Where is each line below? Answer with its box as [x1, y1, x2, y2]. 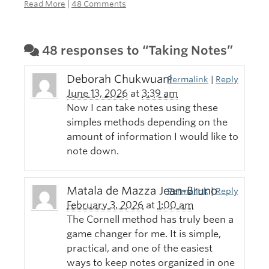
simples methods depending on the [67, 116, 228, 128]
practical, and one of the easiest [67, 243, 213, 255]
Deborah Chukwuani [67, 73, 172, 86]
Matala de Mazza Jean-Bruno [67, 184, 217, 198]
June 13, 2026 [67, 88, 128, 100]
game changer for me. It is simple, [67, 228, 221, 240]
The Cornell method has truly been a [67, 214, 234, 226]
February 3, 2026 [67, 199, 144, 211]
